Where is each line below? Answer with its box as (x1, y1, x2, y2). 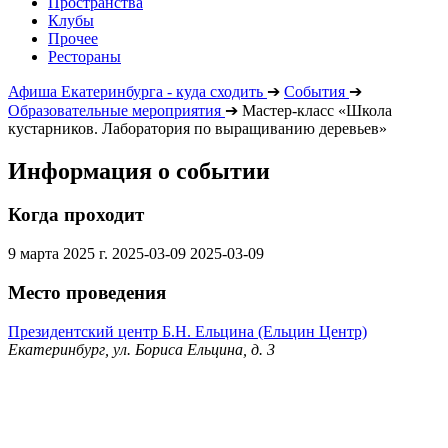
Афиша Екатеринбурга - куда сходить (8, 82, 263, 100)
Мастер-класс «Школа (242, 101, 392, 119)
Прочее (48, 29, 98, 47)
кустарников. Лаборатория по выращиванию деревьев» (8, 119, 387, 137)
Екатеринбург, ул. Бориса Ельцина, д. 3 (8, 340, 275, 358)
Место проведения (8, 281, 166, 303)
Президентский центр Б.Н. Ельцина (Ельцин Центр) (8, 322, 367, 340)
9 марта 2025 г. (8, 245, 112, 263)
